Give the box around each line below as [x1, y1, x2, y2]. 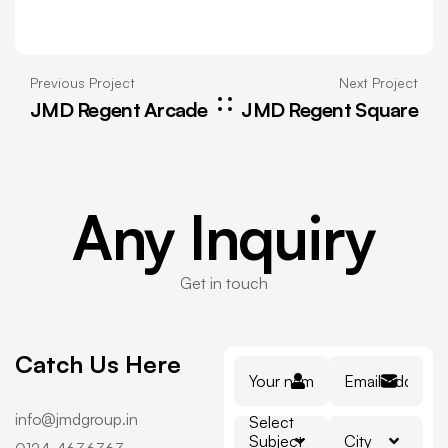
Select [249, 411, 294, 432]
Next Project [339, 74, 418, 92]
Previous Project [30, 74, 135, 92]
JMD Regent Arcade [30, 97, 208, 123]
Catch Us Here [15, 349, 181, 380]
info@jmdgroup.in [15, 409, 138, 430]
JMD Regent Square [241, 97, 418, 123]
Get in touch [180, 273, 268, 294]
